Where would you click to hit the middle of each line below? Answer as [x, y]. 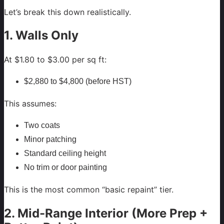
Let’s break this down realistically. [67, 12]
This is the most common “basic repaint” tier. [89, 190]
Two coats [42, 125]
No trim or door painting [65, 167]
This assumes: [30, 104]
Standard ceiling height [65, 153]
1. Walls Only [41, 35]
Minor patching [50, 139]
